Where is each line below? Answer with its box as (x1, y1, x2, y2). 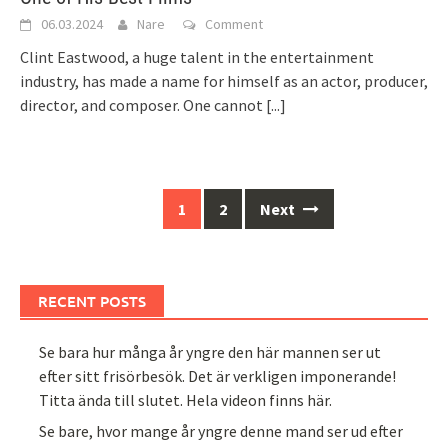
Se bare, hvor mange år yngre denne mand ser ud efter (39, 420, 404, 441)
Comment (205, 15, 263, 34)
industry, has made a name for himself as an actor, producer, (20, 71, 428, 92)
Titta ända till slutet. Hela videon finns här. (39, 390, 333, 411)
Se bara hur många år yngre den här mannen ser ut (39, 342, 382, 363)
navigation (19, 217, 102, 242)
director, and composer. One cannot (20, 95, 266, 116)
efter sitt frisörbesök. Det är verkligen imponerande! (39, 366, 397, 387)
